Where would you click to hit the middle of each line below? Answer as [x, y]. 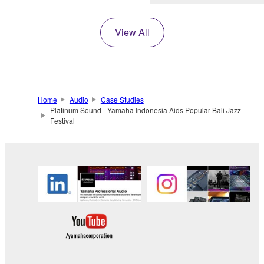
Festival [62, 120]
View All [132, 32]
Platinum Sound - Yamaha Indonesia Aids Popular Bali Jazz [145, 110]
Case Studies [122, 99]
